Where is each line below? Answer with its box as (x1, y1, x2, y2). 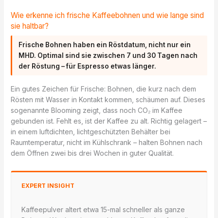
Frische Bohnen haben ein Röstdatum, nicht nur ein (18, 41, 191, 49)
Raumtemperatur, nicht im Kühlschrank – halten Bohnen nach (10, 138, 202, 146)
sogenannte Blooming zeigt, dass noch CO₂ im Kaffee (10, 106, 182, 114)
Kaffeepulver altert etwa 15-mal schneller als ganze (21, 205, 185, 214)
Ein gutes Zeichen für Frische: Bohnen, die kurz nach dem (10, 84, 196, 93)
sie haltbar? (10, 21, 49, 31)
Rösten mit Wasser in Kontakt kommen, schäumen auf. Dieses (10, 95, 205, 104)
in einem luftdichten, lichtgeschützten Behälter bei (10, 127, 170, 136)
